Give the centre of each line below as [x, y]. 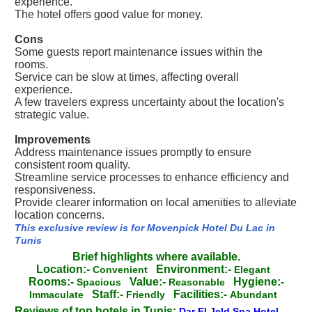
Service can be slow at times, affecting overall [127, 77]
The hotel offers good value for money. [109, 14]
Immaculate [61, 295]
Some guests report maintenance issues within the [139, 52]
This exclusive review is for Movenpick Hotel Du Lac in [145, 228]
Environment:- [194, 269]
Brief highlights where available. [156, 257]
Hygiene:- [258, 282]
